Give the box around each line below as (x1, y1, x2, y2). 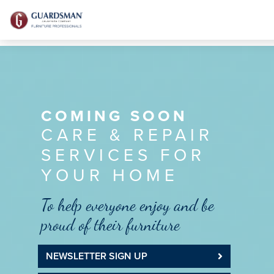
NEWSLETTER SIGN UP (45, 250, 147, 262)
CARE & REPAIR (40, 125, 213, 146)
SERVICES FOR (40, 145, 206, 166)
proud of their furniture (40, 215, 180, 235)
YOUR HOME (40, 165, 179, 186)
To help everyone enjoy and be (40, 195, 214, 215)
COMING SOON (40, 107, 188, 125)
